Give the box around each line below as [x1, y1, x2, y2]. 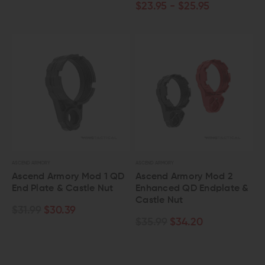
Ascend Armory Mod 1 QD [12, 172, 125, 182]
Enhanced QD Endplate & [135, 184, 249, 193]
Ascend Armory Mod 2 [135, 172, 232, 182]
